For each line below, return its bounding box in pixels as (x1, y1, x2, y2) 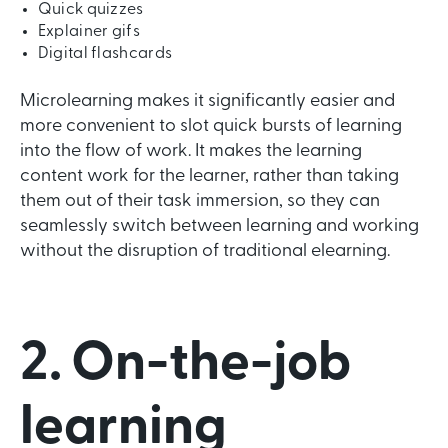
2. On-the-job (20, 339, 351, 393)
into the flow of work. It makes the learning (20, 142, 362, 162)
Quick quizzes (37, 2, 144, 19)
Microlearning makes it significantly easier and (20, 92, 395, 112)
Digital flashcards (37, 46, 173, 63)
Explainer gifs (37, 24, 141, 41)
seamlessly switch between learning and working (20, 217, 419, 237)
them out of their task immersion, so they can (20, 192, 380, 212)
